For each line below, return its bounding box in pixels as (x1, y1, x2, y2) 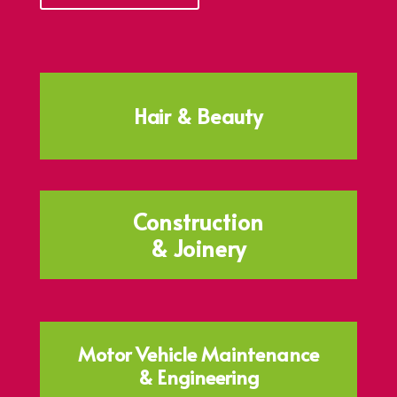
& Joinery (151, 231, 246, 263)
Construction (133, 205, 264, 237)
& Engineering (137, 362, 259, 390)
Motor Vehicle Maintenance (77, 339, 319, 367)
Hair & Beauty (134, 101, 263, 129)
